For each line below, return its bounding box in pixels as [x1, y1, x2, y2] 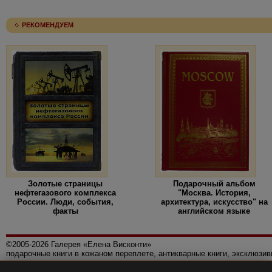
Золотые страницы [28, 179, 103, 189]
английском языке [178, 206, 250, 216]
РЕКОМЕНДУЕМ [22, 21, 73, 29]
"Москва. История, [177, 188, 251, 198]
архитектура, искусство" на [160, 197, 268, 207]
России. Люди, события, [17, 197, 114, 207]
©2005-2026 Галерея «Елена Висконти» [6, 240, 151, 250]
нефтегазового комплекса [15, 188, 116, 198]
